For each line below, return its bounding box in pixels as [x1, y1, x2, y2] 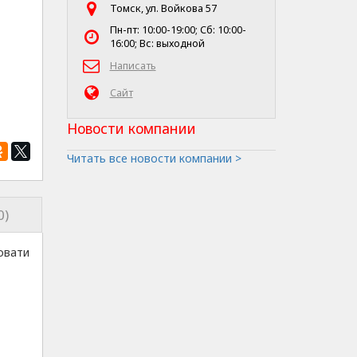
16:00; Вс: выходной [109, 37, 205, 50]
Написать [109, 58, 156, 73]
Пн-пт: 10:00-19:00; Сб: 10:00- [109, 23, 246, 37]
